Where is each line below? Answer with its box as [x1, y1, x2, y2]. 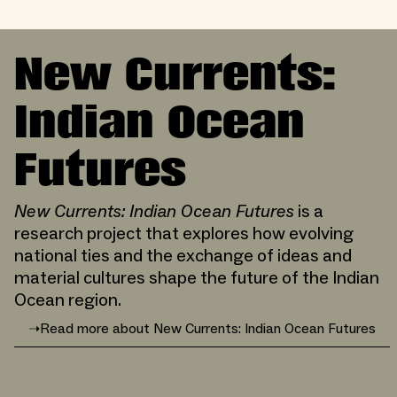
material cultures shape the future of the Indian [14, 266, 379, 290]
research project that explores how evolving [14, 222, 354, 245]
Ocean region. [14, 288, 121, 312]
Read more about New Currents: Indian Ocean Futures [40, 320, 376, 339]
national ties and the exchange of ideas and [14, 244, 352, 268]
